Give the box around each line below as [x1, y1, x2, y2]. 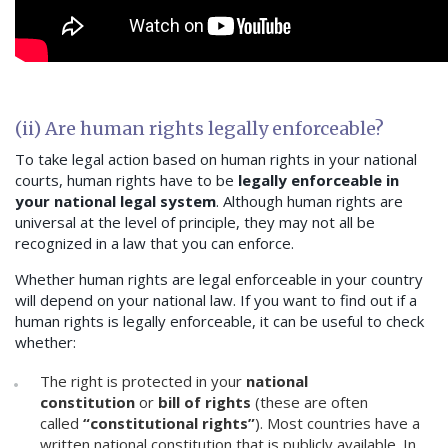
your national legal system [15, 191, 216, 212]
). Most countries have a [255, 413, 420, 434]
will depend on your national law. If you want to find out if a [15, 290, 417, 311]
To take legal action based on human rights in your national [15, 149, 417, 170]
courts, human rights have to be [15, 170, 238, 191]
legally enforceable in [238, 170, 399, 191]
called [40, 413, 83, 434]
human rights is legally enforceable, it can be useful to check [15, 311, 424, 332]
